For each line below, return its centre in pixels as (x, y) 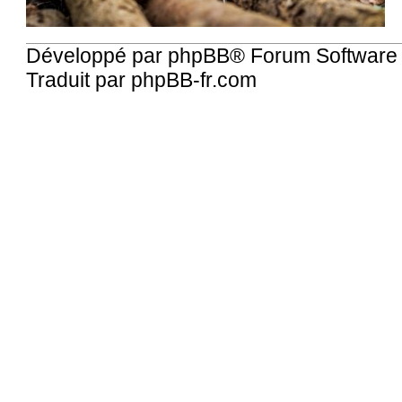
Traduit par (79, 80)
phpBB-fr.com (194, 80)
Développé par (97, 56)
